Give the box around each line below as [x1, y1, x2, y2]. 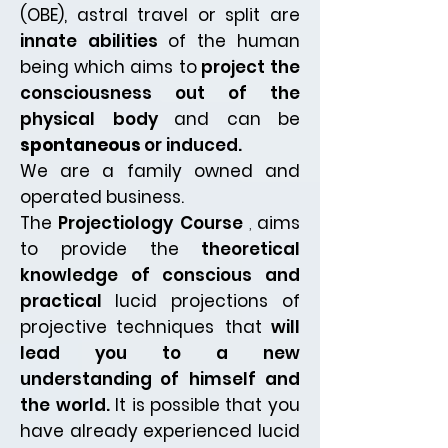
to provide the [20, 237, 179, 262]
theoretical [201, 237, 300, 262]
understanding [20, 367, 152, 392]
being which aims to [20, 55, 197, 80]
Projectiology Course [58, 211, 243, 236]
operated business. [20, 185, 184, 210]
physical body [20, 107, 158, 132]
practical [20, 289, 102, 314]
